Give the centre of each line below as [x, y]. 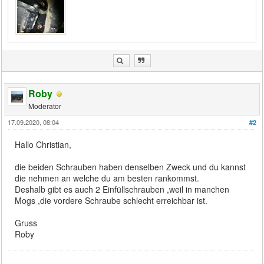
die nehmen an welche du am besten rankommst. [107, 178]
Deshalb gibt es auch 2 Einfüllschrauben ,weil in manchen [122, 189]
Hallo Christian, [43, 144]
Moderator [45, 105]
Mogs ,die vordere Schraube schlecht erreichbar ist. [111, 200]
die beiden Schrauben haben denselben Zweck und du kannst [131, 166]
